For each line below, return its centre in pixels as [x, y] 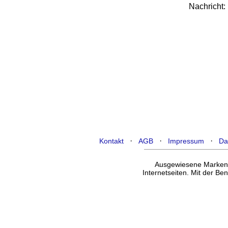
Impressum [186, 141]
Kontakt [111, 141]
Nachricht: [207, 6]
